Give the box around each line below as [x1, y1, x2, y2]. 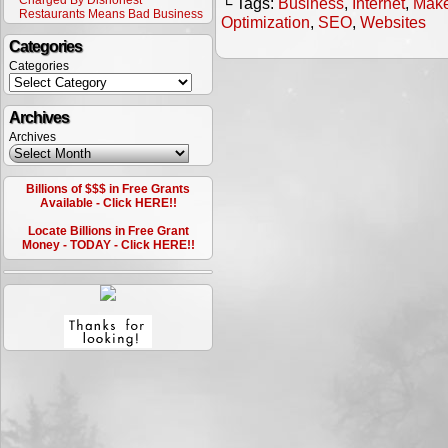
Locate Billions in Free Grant [27, 224, 189, 238]
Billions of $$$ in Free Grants [26, 182, 190, 196]
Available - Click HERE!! [39, 196, 177, 210]
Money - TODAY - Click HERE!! [21, 238, 195, 252]
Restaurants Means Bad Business [19, 7, 203, 21]
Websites [360, 13, 426, 31]
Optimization [221, 13, 310, 31]
